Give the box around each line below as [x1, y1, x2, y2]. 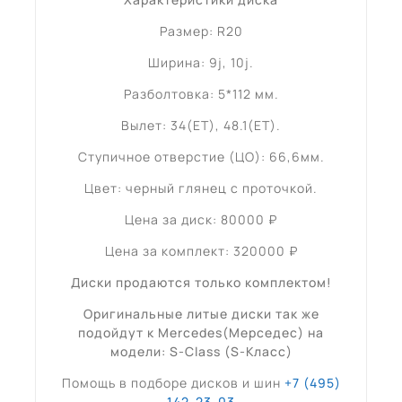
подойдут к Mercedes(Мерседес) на [78, 323, 324, 341]
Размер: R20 [159, 22, 243, 39]
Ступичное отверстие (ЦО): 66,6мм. [77, 147, 325, 165]
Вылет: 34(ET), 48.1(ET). [121, 116, 281, 134]
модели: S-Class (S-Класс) [109, 342, 293, 360]
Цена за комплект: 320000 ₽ [104, 241, 298, 259]
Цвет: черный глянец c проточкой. [84, 179, 318, 197]
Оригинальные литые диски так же [83, 304, 319, 322]
